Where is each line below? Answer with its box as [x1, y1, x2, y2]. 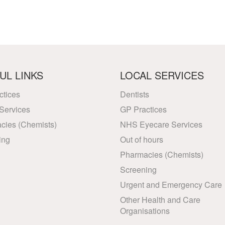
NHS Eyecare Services [120, 119, 202, 130]
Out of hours [120, 134, 163, 145]
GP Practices [120, 103, 167, 115]
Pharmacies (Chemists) [120, 149, 203, 160]
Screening [120, 164, 157, 175]
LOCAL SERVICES [120, 68, 204, 82]
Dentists [120, 88, 149, 100]
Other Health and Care [120, 194, 200, 205]
